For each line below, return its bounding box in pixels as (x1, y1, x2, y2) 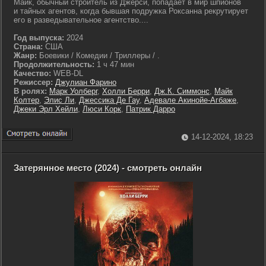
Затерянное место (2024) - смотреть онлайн (14, 163, 202, 173)
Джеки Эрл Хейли (14, 104, 78, 113)
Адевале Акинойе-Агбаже (144, 96, 236, 104)
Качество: (14, 69, 51, 78)
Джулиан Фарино (55, 78, 116, 87)
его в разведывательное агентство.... (14, 15, 148, 24)
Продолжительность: (14, 60, 94, 69)
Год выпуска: (14, 33, 64, 42)
